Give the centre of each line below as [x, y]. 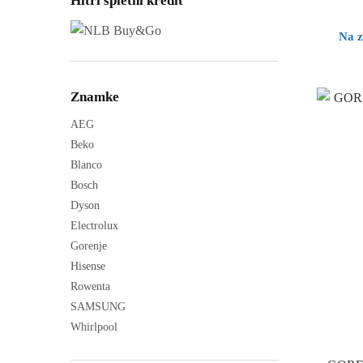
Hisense [88, 266]
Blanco [86, 164]
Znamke [95, 96]
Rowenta [90, 286]
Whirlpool [94, 327]
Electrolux [94, 225]
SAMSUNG [98, 306]
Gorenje [89, 246]
